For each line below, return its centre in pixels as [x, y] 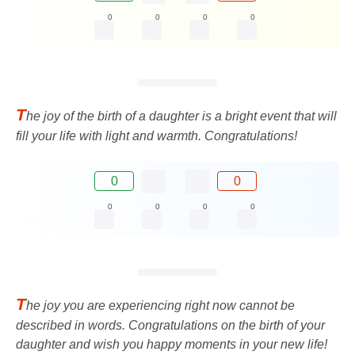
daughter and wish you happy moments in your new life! [172, 345]
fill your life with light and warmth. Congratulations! [157, 136]
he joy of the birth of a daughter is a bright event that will [181, 116]
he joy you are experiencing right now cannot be [160, 306]
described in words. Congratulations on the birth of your [170, 326]
